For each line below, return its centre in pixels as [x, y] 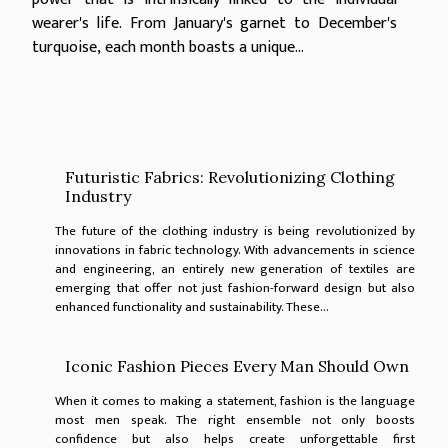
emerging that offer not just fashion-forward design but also [235, 287]
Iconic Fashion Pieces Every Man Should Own [237, 365]
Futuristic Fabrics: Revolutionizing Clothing [230, 176]
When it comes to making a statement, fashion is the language [235, 401]
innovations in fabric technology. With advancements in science [235, 249]
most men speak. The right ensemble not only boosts [235, 420]
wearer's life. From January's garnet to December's [214, 23]
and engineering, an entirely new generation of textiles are [235, 268]
